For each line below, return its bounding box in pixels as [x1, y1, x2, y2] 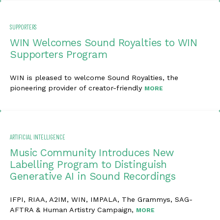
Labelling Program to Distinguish [10, 159, 167, 170]
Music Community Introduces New [10, 147, 174, 159]
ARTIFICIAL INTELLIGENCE [10, 133, 65, 141]
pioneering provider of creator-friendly [10, 84, 144, 92]
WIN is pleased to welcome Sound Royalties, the [10, 74, 178, 82]
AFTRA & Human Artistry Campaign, [10, 206, 136, 214]
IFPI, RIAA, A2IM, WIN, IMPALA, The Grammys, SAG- [10, 195, 192, 203]
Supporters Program [10, 49, 108, 60]
